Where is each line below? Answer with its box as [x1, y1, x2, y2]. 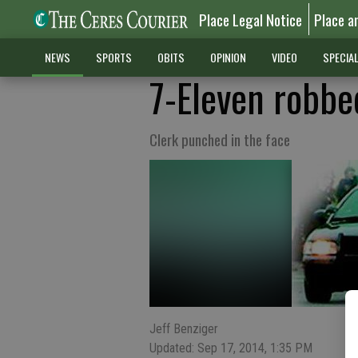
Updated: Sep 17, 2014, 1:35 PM [149, 340, 312, 356]
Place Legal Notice [199, 8, 303, 30]
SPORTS [95, 49, 132, 66]
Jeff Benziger [149, 321, 218, 336]
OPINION [209, 49, 246, 66]
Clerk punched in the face [149, 128, 290, 150]
